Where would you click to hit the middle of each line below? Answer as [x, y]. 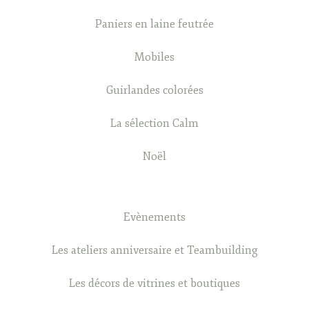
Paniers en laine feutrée [154, 24]
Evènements [154, 218]
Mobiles [154, 58]
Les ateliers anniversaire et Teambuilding [154, 251]
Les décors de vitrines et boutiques [154, 284]
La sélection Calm [154, 124]
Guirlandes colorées [154, 91]
